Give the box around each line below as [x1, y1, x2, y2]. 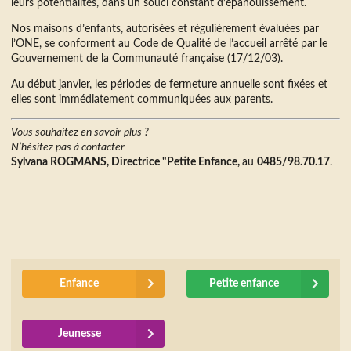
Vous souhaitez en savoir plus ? [11, 126, 149, 138]
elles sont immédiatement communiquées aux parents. [11, 93, 273, 105]
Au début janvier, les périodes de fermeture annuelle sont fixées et [11, 78, 327, 90]
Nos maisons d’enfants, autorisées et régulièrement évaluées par [11, 23, 319, 34]
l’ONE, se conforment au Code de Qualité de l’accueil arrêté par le [11, 38, 327, 49]
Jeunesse [57, 327, 101, 339]
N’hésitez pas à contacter [11, 141, 125, 153]
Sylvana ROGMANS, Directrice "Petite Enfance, [11, 156, 242, 168]
